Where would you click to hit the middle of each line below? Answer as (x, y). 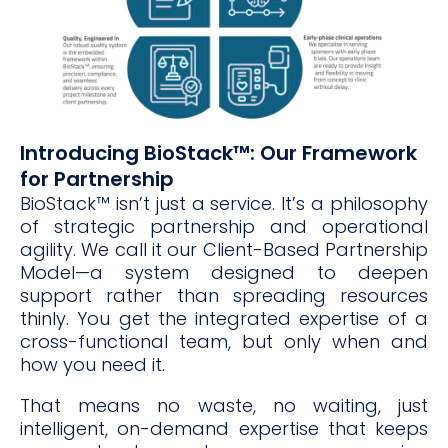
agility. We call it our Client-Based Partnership (224, 249)
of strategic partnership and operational (224, 226)
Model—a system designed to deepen (224, 272)
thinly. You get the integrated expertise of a (224, 318)
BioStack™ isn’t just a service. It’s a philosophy (224, 203)
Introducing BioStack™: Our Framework (218, 152)
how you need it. (92, 364)
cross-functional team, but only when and (224, 341)
